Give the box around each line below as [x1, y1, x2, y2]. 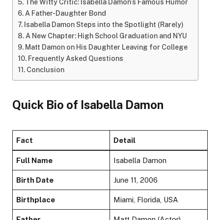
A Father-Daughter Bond [25, 9, 106, 18]
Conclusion [26, 66, 64, 74]
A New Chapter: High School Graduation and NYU [25, 32, 187, 40]
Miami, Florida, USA [113, 195, 179, 204]
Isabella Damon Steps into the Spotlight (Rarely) [24, 21, 184, 29]
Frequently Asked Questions [27, 55, 123, 63]
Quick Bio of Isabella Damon [12, 98, 164, 111]
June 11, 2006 [113, 176, 158, 185]
